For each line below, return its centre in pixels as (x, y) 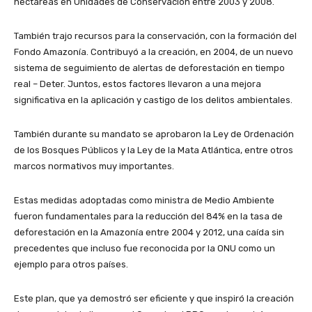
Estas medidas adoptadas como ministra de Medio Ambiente (144, 201)
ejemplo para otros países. (71, 265)
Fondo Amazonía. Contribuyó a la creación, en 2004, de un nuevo (154, 52)
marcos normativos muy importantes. (94, 166)
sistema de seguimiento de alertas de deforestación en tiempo (149, 68)
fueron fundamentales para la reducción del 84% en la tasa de (148, 217)
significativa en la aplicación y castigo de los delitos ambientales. (153, 100)
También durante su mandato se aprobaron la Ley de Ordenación (154, 134)
